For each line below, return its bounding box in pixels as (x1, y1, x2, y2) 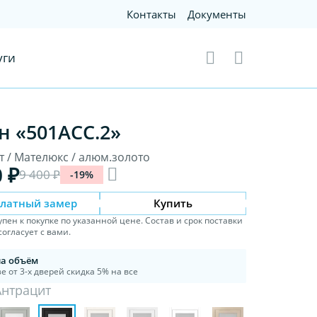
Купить (154, 195, 193, 210)
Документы (188, 7, 247, 21)
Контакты (127, 7, 177, 21)
